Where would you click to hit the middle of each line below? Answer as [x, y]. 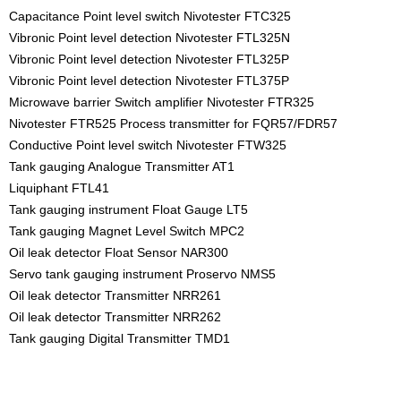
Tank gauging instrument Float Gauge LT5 [128, 210]
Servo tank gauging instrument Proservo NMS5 [142, 274]
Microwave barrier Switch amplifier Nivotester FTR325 [162, 102]
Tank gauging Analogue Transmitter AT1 [122, 167]
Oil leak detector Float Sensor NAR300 [119, 253]
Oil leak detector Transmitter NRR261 [115, 296]
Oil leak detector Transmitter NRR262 [115, 317]
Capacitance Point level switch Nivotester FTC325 [150, 17]
